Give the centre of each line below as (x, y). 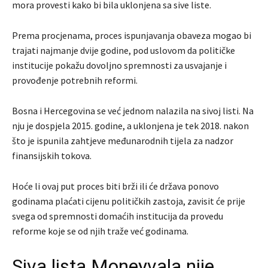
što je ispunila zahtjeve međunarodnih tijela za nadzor (123, 141)
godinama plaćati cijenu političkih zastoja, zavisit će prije (129, 201)
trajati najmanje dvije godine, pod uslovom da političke (124, 51)
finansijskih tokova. (52, 156)
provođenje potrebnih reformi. (75, 80)
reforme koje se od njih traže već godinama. (100, 231)
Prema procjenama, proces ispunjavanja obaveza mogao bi (132, 36)
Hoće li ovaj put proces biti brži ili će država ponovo (115, 186)
